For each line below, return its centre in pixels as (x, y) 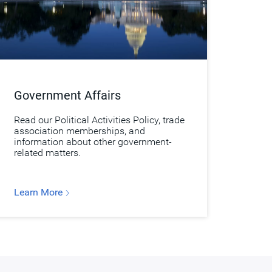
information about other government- (93, 142)
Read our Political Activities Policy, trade (99, 120)
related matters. (47, 153)
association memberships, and (79, 131)
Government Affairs (67, 95)
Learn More (39, 192)
